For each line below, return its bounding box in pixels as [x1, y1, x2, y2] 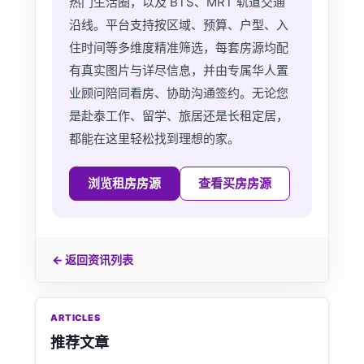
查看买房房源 [197, 175, 271, 191]
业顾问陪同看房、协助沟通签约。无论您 [68, 85, 288, 101]
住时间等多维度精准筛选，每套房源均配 [68, 40, 288, 55]
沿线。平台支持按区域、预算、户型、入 [68, 17, 288, 32]
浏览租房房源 [87, 175, 161, 191]
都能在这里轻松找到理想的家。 [68, 131, 240, 146]
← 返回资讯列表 [51, 253, 133, 266]
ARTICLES [50, 312, 101, 323]
